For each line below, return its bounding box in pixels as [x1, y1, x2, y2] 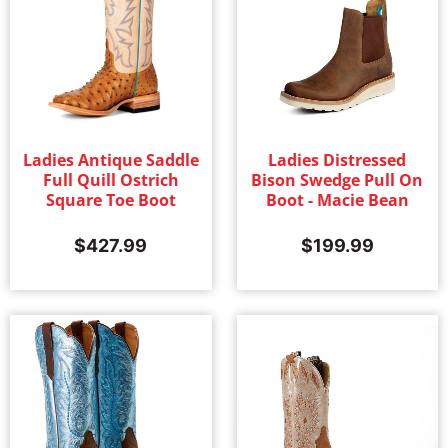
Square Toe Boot [45, 189, 176, 212]
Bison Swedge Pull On [251, 169, 424, 192]
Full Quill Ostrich [42, 169, 179, 192]
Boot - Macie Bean [265, 189, 409, 212]
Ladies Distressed [268, 149, 407, 172]
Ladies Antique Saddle [22, 149, 199, 172]
